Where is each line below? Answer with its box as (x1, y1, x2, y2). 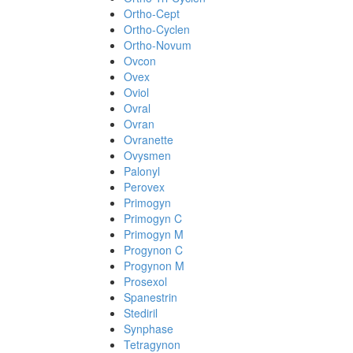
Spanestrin (124, 289, 177, 305)
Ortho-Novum (124, 37, 191, 53)
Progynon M (124, 258, 184, 273)
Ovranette (124, 132, 173, 147)
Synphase (124, 321, 173, 336)
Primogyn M (124, 226, 184, 242)
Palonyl (124, 163, 160, 179)
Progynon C (124, 242, 183, 258)
